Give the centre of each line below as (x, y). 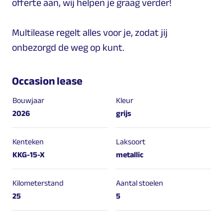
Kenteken (28, 141)
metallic (130, 154)
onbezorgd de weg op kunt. (68, 47)
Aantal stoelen (140, 183)
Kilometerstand (38, 183)
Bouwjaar (28, 100)
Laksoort (131, 141)
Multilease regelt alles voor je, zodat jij (90, 32)
